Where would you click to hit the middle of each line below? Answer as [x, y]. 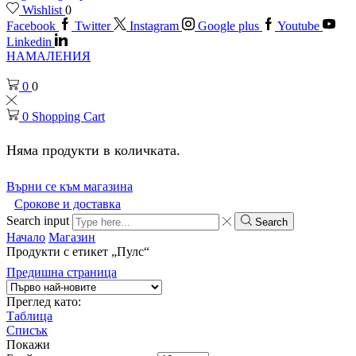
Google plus [228, 26]
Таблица [29, 315]
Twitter [93, 26]
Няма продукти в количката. [93, 150]
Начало [26, 237]
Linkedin [29, 42]
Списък [27, 330]
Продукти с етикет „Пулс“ [78, 251]
